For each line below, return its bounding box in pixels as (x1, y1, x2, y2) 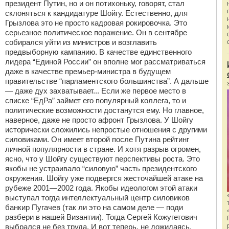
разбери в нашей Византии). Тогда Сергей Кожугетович (5, 213, 197, 221)
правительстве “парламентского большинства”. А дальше (5, 77, 209, 85)
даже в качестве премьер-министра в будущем (5, 67, 171, 76)
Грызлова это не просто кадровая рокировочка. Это (5, 18, 187, 27)
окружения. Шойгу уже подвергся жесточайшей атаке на (5, 174, 203, 182)
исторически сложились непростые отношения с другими (5, 125, 207, 134)
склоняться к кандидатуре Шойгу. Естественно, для (5, 9, 188, 17)
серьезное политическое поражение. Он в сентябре (5, 28, 187, 37)
